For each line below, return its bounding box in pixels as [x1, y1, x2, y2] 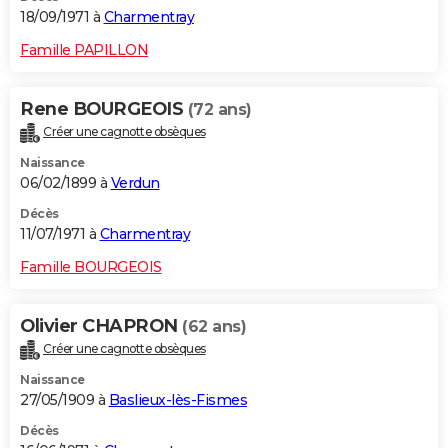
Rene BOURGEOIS [20, 98, 188, 121]
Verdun [110, 173, 160, 192]
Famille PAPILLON [20, 41, 148, 60]
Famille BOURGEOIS [20, 257, 162, 276]
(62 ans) [182, 316, 246, 336]
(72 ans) [187, 100, 252, 120]
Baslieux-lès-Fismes [108, 390, 247, 409]
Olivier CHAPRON [20, 314, 182, 337]
